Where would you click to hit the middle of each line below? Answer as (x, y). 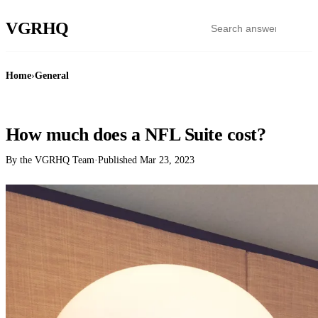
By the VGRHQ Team (50, 160)
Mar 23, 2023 (167, 160)
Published (119, 160)
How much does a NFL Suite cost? (136, 134)
